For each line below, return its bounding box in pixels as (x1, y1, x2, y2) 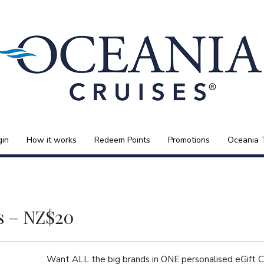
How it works (26, 134, 77, 146)
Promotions (167, 134, 210, 146)
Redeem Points (94, 134, 150, 146)
